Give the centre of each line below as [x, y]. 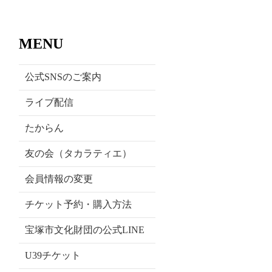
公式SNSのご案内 [63, 76]
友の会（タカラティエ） [78, 153]
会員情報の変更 [59, 178]
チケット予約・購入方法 [78, 204]
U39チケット [53, 255]
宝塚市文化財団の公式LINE [85, 229]
